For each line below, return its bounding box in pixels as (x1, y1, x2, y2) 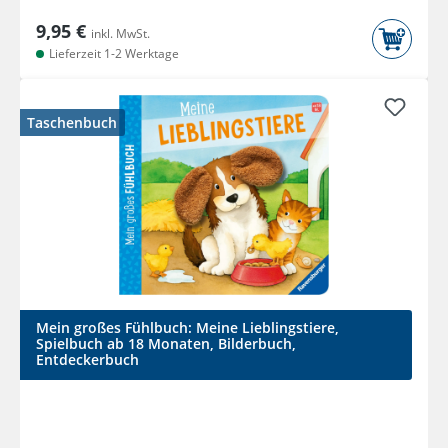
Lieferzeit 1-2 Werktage (46, 45, 179, 63)
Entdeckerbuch (36, 350, 139, 370)
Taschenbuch (27, 113, 117, 133)
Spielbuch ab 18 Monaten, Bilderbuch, (36, 334, 296, 354)
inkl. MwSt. (91, 25, 150, 43)
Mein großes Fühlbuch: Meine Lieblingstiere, (36, 318, 339, 338)
